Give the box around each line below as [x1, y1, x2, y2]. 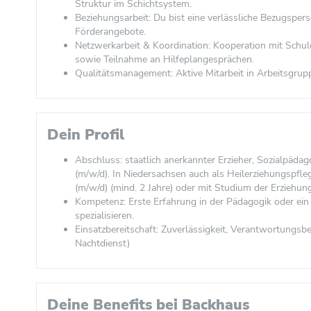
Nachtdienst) [75, 237, 130, 250]
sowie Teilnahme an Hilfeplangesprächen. [75, 53, 254, 66]
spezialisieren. [75, 209, 134, 222]
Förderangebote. [75, 25, 146, 38]
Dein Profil [47, 125, 124, 144]
